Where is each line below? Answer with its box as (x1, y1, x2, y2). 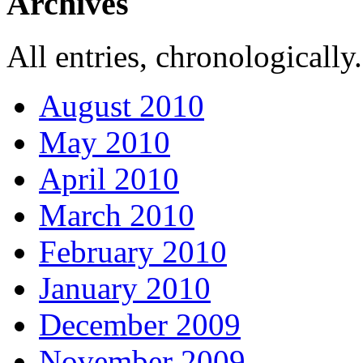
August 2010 (39, 88, 204, 123)
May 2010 (39, 124, 170, 160)
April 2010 (39, 160, 179, 196)
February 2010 (39, 233, 227, 269)
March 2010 (39, 197, 194, 233)
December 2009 (39, 306, 241, 342)
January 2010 (39, 270, 211, 305)
